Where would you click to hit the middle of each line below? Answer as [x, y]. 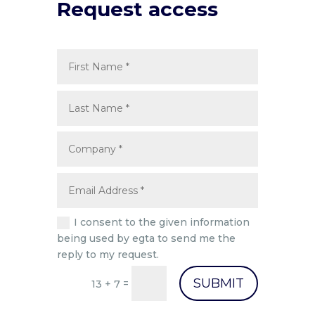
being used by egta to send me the [146, 239]
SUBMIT [219, 284]
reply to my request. [108, 255]
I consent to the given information [161, 223]
